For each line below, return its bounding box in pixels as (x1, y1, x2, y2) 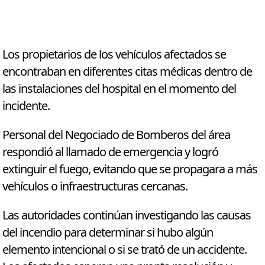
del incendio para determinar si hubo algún (2, 224, 214, 242)
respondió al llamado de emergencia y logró (2, 144, 219, 161)
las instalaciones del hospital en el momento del (2, 80, 237, 98)
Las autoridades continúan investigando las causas (2, 207, 251, 225)
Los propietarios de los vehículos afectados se (2, 46, 227, 64)
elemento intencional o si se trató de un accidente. (2, 241, 247, 259)
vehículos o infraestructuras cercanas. (2, 178, 188, 196)
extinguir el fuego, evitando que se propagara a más (2, 161, 258, 179)
